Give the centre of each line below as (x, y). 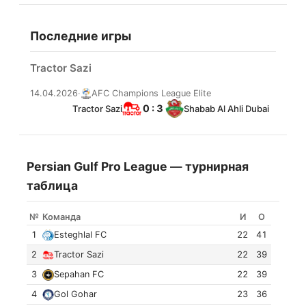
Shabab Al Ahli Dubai (227, 108)
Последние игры (81, 36)
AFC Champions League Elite (151, 93)
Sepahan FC (79, 275)
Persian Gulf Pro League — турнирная (138, 167)
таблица (53, 186)
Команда (62, 217)
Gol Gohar (76, 294)
